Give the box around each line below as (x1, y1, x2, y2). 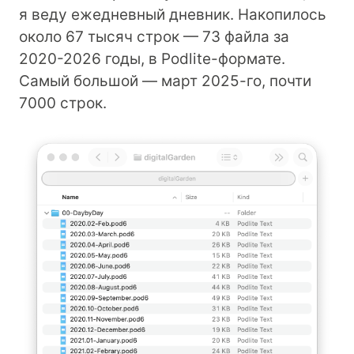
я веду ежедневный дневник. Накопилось (19, 5, 326, 24)
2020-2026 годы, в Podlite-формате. (19, 49, 285, 68)
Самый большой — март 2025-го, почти (19, 71, 311, 90)
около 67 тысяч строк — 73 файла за (19, 27, 289, 46)
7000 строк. (19, 93, 107, 112)
